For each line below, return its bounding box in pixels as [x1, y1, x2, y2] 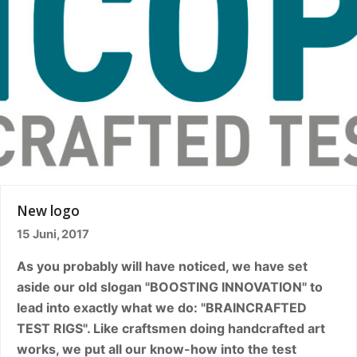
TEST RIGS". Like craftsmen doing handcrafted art [17, 320, 325, 336]
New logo [17, 201, 80, 220]
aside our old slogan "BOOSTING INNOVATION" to [17, 278, 323, 295]
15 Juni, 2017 [17, 226, 89, 241]
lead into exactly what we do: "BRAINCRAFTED [17, 299, 307, 316]
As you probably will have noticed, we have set [17, 257, 308, 274]
